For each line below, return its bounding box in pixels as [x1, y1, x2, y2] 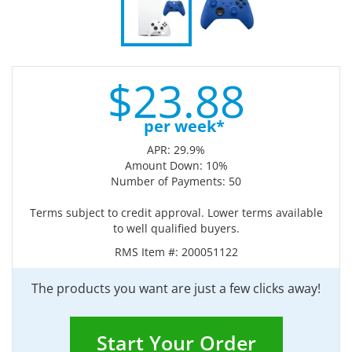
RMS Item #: [114, 244, 181, 259]
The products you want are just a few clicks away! [31, 280, 321, 297]
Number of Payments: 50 [111, 174, 241, 189]
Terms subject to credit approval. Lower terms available [29, 205, 323, 220]
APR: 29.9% [147, 142, 205, 157]
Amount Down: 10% [124, 158, 228, 173]
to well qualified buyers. [112, 221, 240, 236]
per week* [143, 115, 225, 137]
